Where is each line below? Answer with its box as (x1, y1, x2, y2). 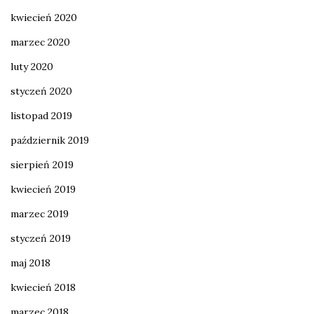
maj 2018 (11, 256, 50, 269)
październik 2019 (11, 133, 89, 146)
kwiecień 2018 (11, 280, 76, 294)
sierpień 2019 (11, 158, 74, 171)
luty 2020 (11, 60, 53, 73)
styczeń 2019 (11, 231, 71, 245)
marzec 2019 (11, 207, 69, 220)
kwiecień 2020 (11, 11, 77, 24)
